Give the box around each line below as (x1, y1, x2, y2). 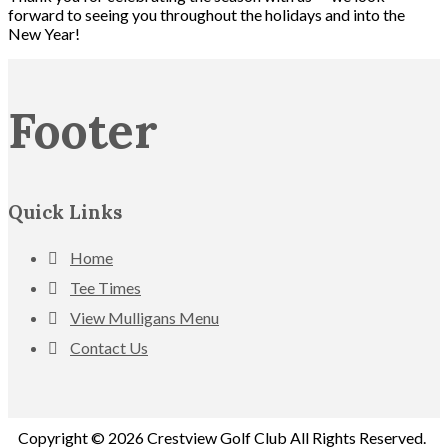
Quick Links (8, 200, 122, 225)
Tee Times (70, 278, 141, 298)
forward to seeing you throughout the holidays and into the (8, 4, 405, 24)
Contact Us (70, 338, 148, 358)
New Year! (8, 23, 80, 43)
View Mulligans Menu (70, 308, 219, 328)
